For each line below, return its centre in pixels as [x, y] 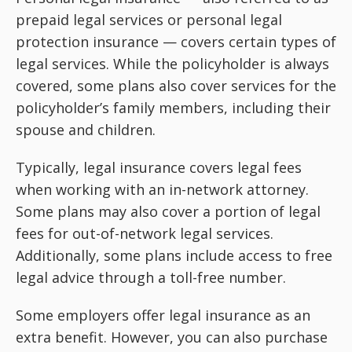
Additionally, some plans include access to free [174, 255]
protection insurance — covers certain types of [176, 41]
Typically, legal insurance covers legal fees [159, 167]
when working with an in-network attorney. [162, 189]
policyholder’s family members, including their [173, 107]
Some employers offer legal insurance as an [163, 315]
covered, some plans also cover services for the [176, 85]
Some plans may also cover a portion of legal [168, 211]
